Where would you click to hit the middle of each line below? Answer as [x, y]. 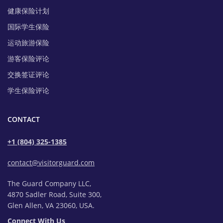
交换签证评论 [28, 75]
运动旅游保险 [28, 43]
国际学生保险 [28, 27]
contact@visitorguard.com [51, 163]
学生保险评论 [28, 91]
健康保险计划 [28, 11]
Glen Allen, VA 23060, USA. [51, 205]
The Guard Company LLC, [49, 183]
